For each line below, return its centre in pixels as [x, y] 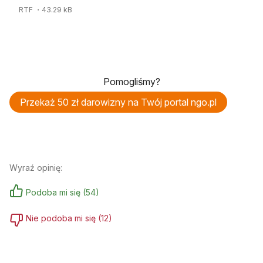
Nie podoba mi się [61, 218]
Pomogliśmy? [131, 81]
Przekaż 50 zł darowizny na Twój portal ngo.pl [118, 102]
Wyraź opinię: [36, 167]
